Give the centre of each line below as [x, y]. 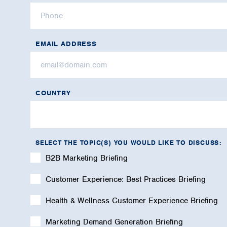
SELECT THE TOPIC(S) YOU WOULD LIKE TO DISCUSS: [128, 143]
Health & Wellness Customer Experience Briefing [132, 201]
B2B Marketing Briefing [87, 158]
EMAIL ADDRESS [66, 44]
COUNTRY [53, 93]
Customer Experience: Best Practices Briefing [126, 179]
